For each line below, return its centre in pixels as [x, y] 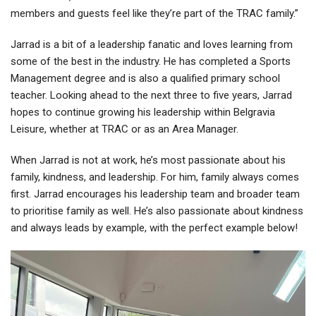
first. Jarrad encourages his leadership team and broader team [155, 194]
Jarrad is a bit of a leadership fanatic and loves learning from [152, 44]
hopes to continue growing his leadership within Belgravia [143, 112]
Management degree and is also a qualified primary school [145, 78]
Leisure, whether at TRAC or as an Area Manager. [124, 129]
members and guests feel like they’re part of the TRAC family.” [154, 13]
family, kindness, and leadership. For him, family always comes [155, 177]
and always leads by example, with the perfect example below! [154, 227]
